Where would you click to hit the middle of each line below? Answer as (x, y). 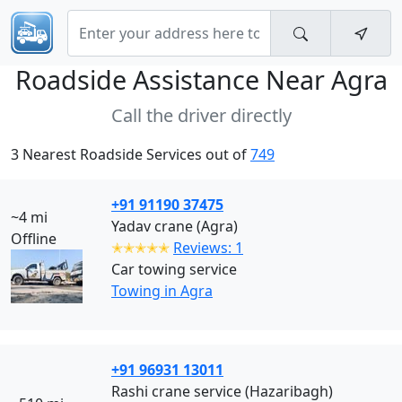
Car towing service (174, 269)
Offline (34, 239)
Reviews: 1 (208, 248)
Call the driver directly (201, 115)
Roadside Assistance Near (173, 79)
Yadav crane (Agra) (175, 226)
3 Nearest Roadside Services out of (131, 154)
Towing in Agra (162, 291)
